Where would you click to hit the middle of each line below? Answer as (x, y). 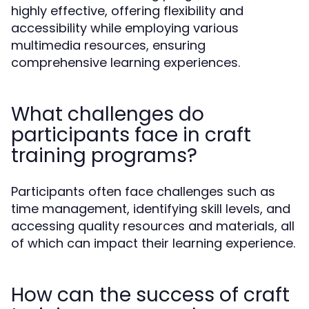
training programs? (104, 156)
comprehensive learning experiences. (126, 62)
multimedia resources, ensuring (108, 45)
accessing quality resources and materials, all (153, 226)
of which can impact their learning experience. (153, 243)
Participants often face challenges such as (143, 191)
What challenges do (108, 114)
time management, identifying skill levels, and (151, 209)
